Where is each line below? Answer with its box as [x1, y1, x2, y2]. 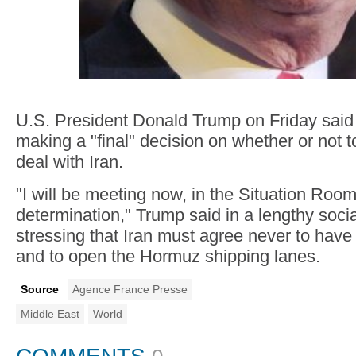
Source [21, 283, 59, 296]
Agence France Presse [72, 283, 188, 296]
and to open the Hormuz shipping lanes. [16, 246, 320, 267]
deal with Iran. [16, 152, 123, 172]
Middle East [21, 308, 79, 321]
